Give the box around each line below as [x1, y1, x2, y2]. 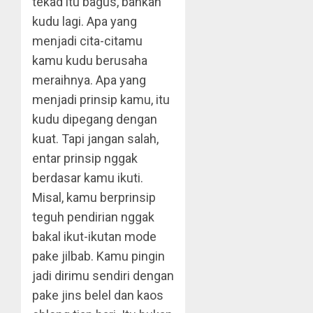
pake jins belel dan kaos [32, 288, 163, 303]
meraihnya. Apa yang [32, 73, 146, 87]
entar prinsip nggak [32, 151, 138, 166]
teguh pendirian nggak [32, 210, 154, 224]
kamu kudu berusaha [32, 53, 147, 68]
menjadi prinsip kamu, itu [32, 92, 170, 107]
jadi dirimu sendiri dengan [32, 268, 174, 283]
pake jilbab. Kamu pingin [32, 249, 165, 263]
